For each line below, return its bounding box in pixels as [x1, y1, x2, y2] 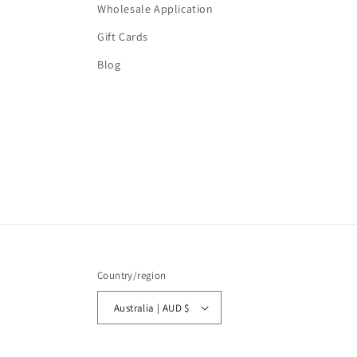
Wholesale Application [97, 2, 214, 16]
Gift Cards [97, 29, 148, 44]
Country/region [97, 269, 167, 282]
